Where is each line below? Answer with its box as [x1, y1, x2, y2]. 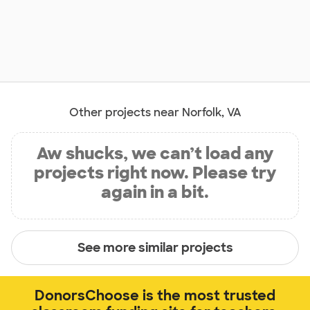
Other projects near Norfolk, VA [69, 105, 241, 120]
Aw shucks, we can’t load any [37, 143, 273, 165]
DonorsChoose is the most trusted [35, 286, 275, 305]
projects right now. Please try [34, 162, 276, 184]
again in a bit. [101, 181, 209, 203]
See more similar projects [77, 239, 233, 256]
